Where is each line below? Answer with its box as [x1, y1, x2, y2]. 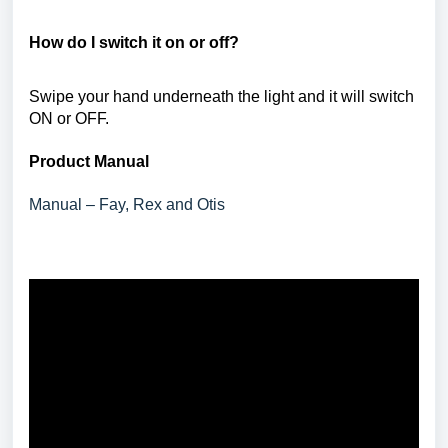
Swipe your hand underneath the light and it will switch [29, 88, 414, 106]
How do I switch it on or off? [29, 34, 239, 52]
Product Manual [29, 152, 149, 170]
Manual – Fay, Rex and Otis [29, 195, 225, 213]
